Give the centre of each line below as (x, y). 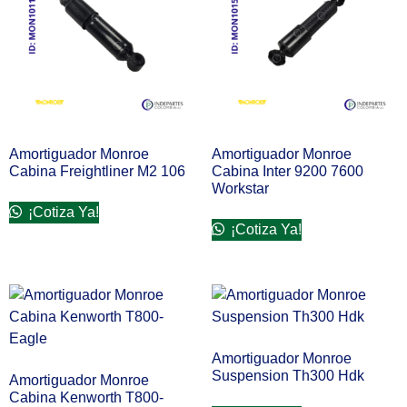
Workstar (240, 189)
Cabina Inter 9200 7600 (287, 172)
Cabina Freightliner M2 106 (97, 172)
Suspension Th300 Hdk (288, 376)
